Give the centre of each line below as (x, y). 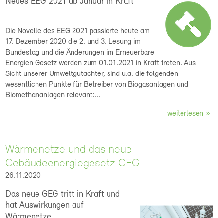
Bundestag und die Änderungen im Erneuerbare (80, 53)
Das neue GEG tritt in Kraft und (63, 194)
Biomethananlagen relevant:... (53, 95)
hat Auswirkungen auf (45, 206)
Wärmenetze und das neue (69, 150)
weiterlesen (186, 114)
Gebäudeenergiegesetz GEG (73, 163)
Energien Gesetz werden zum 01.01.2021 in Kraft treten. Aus (101, 63)
